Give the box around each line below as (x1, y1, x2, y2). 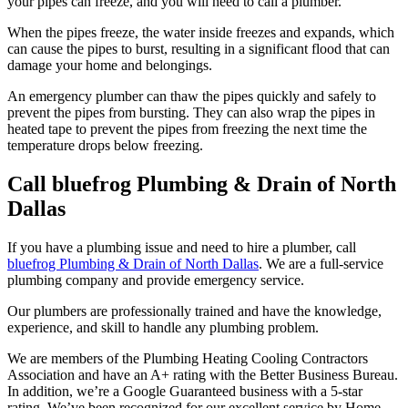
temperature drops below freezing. (7, 138, 203, 154)
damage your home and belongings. (7, 57, 212, 74)
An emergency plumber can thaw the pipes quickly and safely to (7, 88, 376, 105)
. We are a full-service (259, 256, 383, 272)
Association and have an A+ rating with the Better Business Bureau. (7, 367, 398, 383)
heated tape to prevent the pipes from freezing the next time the (7, 121, 367, 138)
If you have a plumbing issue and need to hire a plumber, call (7, 240, 356, 256)
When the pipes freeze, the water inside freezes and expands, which (7, 25, 394, 41)
